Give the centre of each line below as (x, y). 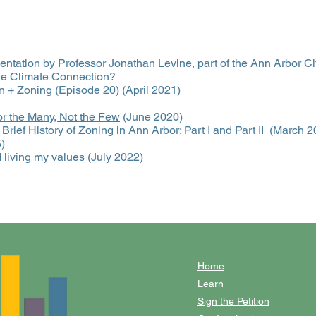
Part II (251, 130)
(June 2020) (151, 117)
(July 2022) (114, 157)
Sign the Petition (233, 301)
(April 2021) (150, 90)
